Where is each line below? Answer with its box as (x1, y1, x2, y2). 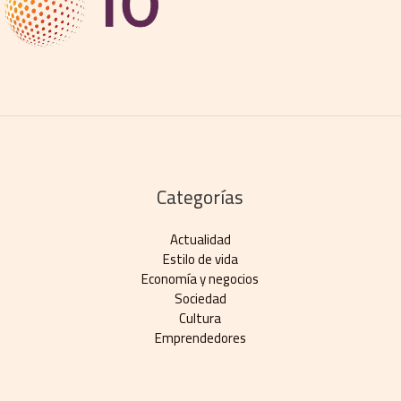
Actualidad (169, 226, 231, 252)
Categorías (157, 179, 244, 215)
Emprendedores (154, 324, 246, 351)
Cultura (179, 304, 222, 331)
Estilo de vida (162, 245, 238, 272)
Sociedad (174, 285, 226, 311)
